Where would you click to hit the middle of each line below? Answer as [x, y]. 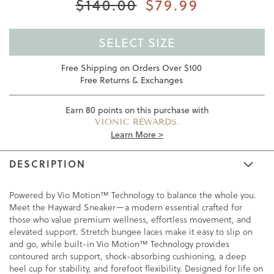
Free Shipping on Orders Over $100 [131, 68]
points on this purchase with [152, 110]
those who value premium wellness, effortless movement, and [130, 220]
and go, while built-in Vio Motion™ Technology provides [119, 244]
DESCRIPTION [47, 164]
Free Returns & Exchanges [131, 80]
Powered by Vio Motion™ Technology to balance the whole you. [133, 195]
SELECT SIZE [137, 42]
